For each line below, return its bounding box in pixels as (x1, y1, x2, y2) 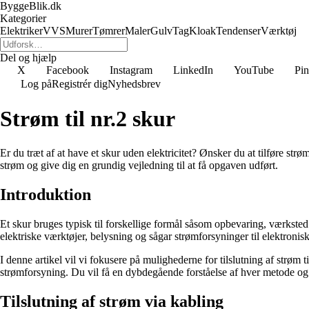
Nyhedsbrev (108, 78, 161, 90)
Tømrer (92, 25, 125, 37)
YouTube (234, 64, 274, 76)
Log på (21, 78, 52, 90)
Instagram (110, 64, 152, 76)
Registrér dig (52, 78, 108, 90)
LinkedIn (173, 64, 213, 76)
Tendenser (216, 25, 261, 37)
